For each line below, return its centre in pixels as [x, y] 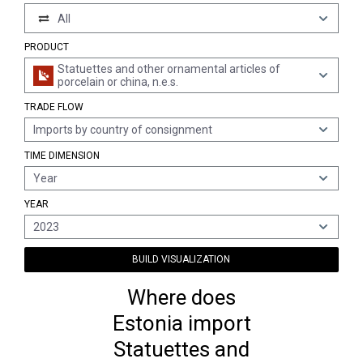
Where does [181, 297]
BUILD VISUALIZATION [181, 259]
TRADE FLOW [54, 107]
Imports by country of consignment [123, 130]
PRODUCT [47, 47]
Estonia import [181, 323]
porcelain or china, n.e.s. [118, 82]
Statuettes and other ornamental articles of [169, 69]
